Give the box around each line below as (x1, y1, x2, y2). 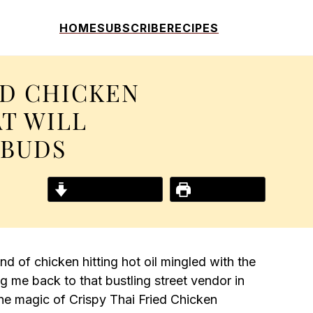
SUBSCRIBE (97, 20, 167, 35)
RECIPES (167, 20, 219, 35)
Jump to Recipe (68, 182, 156, 196)
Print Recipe (191, 182, 260, 196)
